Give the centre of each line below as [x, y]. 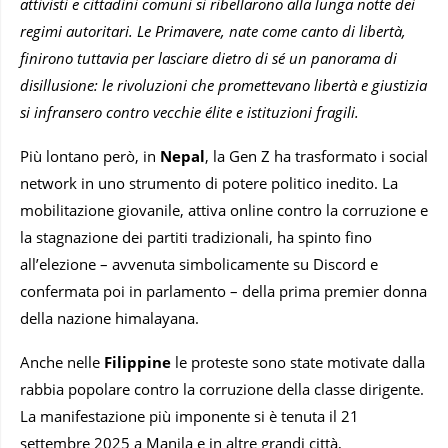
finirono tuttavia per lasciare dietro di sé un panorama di [208, 58]
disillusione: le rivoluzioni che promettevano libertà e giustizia [223, 85]
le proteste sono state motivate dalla [300, 362]
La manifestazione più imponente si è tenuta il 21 [189, 416]
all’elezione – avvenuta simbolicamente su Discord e [199, 264]
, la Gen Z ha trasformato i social [316, 156]
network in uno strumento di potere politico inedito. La [209, 183]
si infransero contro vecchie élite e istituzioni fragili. [189, 112]
